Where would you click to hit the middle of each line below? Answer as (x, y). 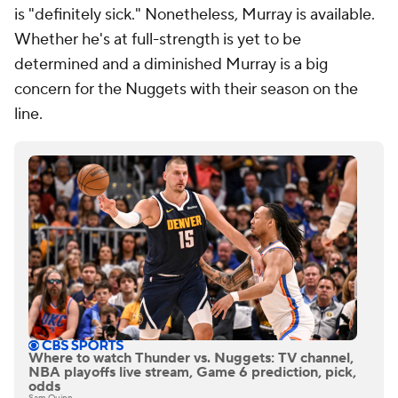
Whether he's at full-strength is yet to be (158, 40)
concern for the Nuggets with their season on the (186, 89)
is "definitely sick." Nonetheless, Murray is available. (195, 15)
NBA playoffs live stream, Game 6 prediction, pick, (192, 373)
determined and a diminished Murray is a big (171, 64)
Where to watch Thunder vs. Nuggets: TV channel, (191, 358)
